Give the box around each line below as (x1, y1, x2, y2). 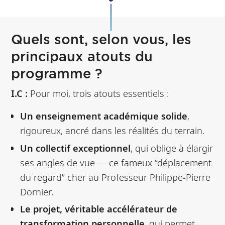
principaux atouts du (11, 47, 153, 66)
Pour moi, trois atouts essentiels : (28, 87, 169, 100)
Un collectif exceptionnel (20, 141, 131, 154)
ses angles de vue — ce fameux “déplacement (20, 156, 211, 169)
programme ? (11, 64, 103, 83)
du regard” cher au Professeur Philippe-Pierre (20, 170, 210, 183)
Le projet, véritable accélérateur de (20, 202, 177, 215)
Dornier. (20, 185, 53, 198)
